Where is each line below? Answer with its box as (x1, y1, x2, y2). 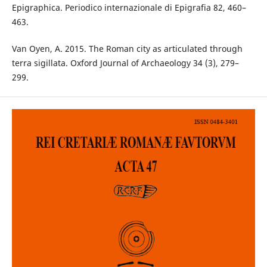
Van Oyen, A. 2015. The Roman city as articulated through (11, 42, 243, 54)
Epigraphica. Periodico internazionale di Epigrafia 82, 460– (11, 2, 246, 14)
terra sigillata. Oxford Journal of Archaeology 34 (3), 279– (11, 57, 239, 69)
